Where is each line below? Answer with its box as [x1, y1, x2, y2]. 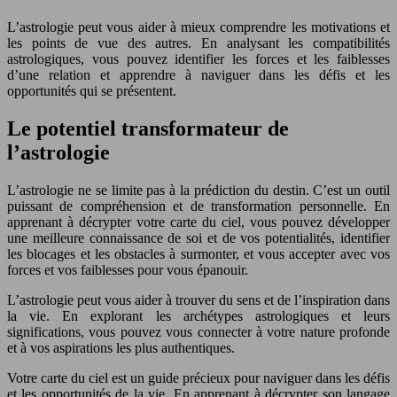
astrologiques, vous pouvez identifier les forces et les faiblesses [7, 51, 390, 66]
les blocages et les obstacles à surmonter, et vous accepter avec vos [7, 245, 390, 261]
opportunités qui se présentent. [7, 83, 176, 98]
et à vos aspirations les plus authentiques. [7, 339, 235, 355]
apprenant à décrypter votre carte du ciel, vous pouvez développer [7, 214, 390, 230]
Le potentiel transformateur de [7, 116, 289, 140]
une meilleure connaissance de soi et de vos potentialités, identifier [7, 230, 390, 245]
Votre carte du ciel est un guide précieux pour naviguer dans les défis [7, 370, 390, 385]
